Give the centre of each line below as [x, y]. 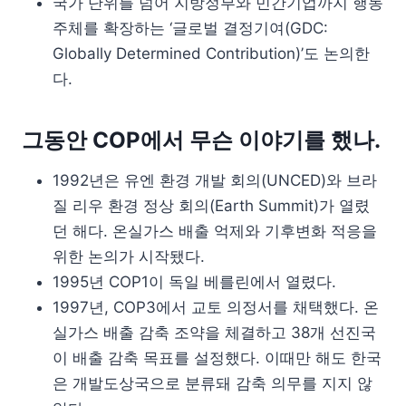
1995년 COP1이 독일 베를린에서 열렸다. [194, 281]
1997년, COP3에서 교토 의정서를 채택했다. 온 [216, 307]
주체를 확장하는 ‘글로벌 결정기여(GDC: [190, 28]
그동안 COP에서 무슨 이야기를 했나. [201, 140]
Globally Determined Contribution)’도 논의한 [211, 53]
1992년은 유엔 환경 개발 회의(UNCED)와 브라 [215, 180]
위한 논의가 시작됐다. [129, 256]
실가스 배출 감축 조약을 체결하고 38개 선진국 [214, 332]
